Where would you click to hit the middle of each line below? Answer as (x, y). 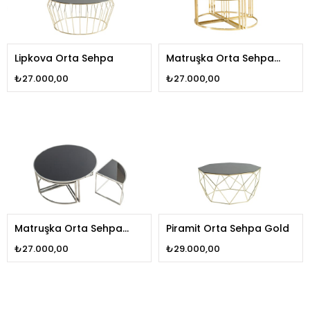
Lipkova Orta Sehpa (64, 58)
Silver (28, 243)
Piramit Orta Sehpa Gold (228, 229)
